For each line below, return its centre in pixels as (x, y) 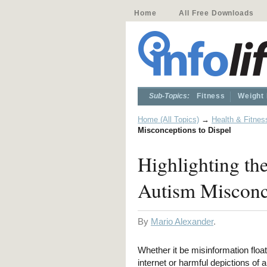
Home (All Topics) (168, 119)
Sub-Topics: (169, 96)
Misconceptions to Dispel (184, 130)
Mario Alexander (182, 221)
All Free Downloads (216, 13)
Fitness (211, 96)
